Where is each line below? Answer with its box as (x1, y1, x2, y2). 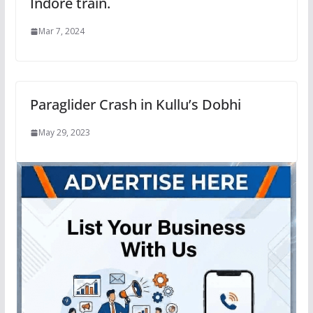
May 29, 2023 (38, 126, 90, 139)
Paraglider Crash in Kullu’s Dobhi (29, 95, 241, 115)
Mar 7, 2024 (38, 25, 85, 38)
